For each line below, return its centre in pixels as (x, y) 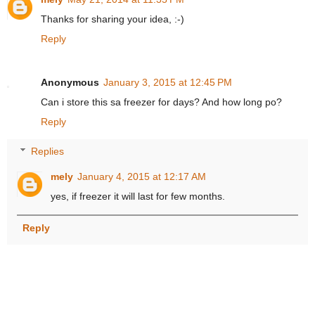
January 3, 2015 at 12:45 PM (168, 83)
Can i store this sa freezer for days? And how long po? (161, 102)
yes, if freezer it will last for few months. (138, 196)
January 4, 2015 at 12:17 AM (142, 176)
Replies (48, 151)
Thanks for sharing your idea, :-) (112, 19)
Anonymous (70, 83)
